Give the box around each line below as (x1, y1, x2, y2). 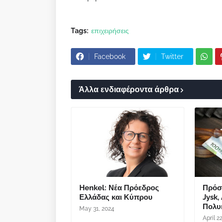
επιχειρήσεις (91, 27, 129, 35)
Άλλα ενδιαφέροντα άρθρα (79, 85, 179, 94)
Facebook (94, 53, 125, 60)
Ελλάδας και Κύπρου (79, 193, 153, 202)
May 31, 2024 (79, 205, 114, 212)
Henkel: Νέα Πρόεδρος (79, 183, 159, 192)
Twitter (161, 53, 183, 60)
